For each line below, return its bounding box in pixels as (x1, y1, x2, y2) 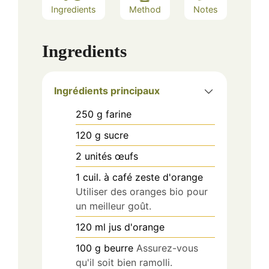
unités (85, 150, 112, 163)
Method (128, 4, 161, 14)
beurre (104, 242, 133, 255)
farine (106, 108, 131, 121)
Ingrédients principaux (54, 85, 160, 97)
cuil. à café (83, 171, 132, 184)
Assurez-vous (136, 242, 198, 255)
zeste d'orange (135, 171, 203, 184)
